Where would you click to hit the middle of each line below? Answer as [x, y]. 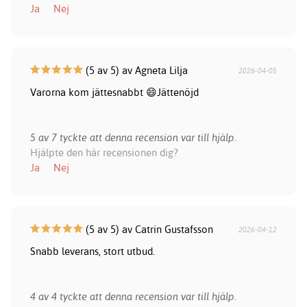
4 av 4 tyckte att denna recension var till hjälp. [133, 297]
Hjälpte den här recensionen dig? [104, 153]
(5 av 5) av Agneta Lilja [135, 71]
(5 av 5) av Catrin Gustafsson [148, 230]
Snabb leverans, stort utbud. [92, 251]
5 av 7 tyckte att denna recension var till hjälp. [133, 138]
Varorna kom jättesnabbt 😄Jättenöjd [114, 93]
